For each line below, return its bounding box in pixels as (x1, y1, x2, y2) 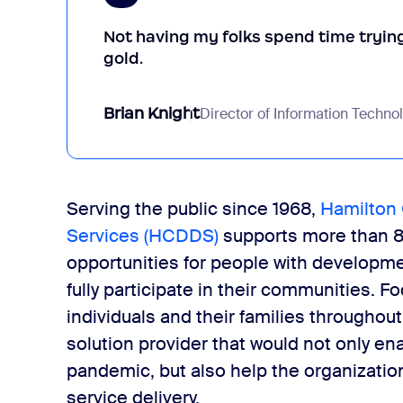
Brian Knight (103, 103, 201, 123)
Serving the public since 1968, (67, 197, 321, 220)
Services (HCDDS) (67, 224, 219, 247)
